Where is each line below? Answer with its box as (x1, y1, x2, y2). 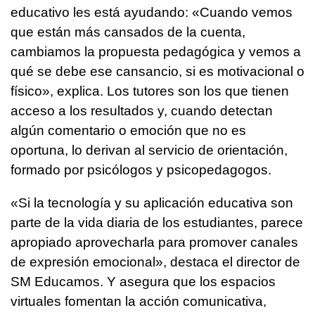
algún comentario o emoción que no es (11, 123, 246, 139)
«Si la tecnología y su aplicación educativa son (11, 195, 293, 211)
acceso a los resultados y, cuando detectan (11, 103, 273, 119)
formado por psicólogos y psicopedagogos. (11, 162, 275, 178)
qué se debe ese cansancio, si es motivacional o (11, 64, 304, 79)
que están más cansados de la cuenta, (11, 25, 245, 40)
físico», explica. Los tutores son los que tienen (11, 84, 289, 99)
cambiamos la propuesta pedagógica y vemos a (11, 44, 301, 60)
